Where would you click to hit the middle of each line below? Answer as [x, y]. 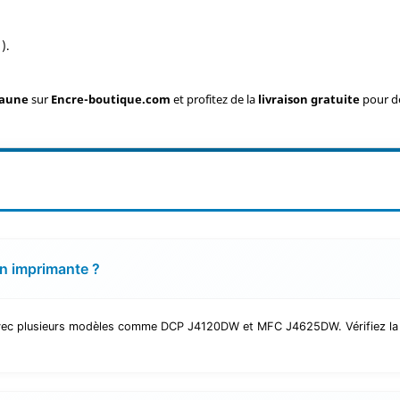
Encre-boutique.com [111, 100]
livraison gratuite [309, 100]
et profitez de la [215, 100]
